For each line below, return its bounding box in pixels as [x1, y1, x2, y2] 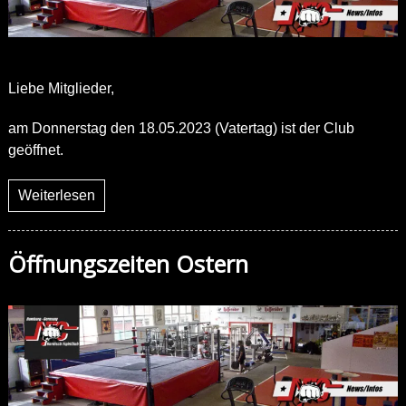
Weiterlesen [17, 188, 95, 204]
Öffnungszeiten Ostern [7, 248, 248, 280]
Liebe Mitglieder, [7, 81, 114, 97]
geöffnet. [7, 142, 63, 159]
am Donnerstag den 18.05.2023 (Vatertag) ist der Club [7, 121, 354, 137]
